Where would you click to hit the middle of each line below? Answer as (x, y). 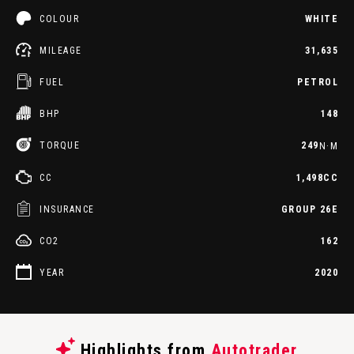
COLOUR (59, 19)
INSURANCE (67, 209)
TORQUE (60, 145)
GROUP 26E (309, 209)
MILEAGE (61, 51)
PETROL (318, 82)
